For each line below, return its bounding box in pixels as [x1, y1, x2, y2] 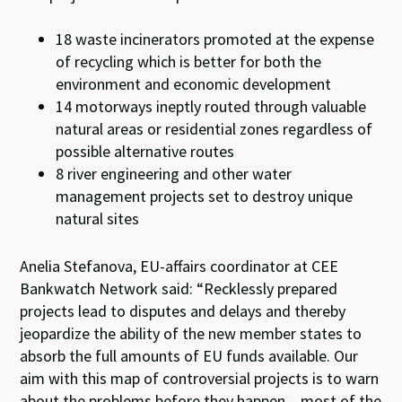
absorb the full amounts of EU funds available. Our [20, 345, 359, 366]
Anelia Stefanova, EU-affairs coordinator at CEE [20, 256, 339, 276]
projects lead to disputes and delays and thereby [20, 301, 346, 321]
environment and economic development [56, 74, 332, 94]
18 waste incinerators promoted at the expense [56, 29, 375, 49]
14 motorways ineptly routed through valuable [56, 96, 367, 117]
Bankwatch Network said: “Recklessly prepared [20, 278, 338, 299]
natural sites [56, 208, 140, 229]
